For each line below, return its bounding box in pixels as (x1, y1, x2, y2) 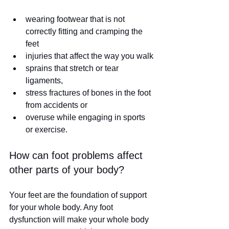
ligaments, (26, 76, 63, 85)
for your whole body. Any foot (9, 203, 115, 212)
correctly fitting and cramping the (26, 27, 145, 36)
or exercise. (26, 125, 70, 134)
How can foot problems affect (9, 150, 146, 162)
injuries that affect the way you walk (26, 52, 153, 61)
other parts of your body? (9, 164, 124, 176)
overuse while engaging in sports (26, 113, 147, 122)
